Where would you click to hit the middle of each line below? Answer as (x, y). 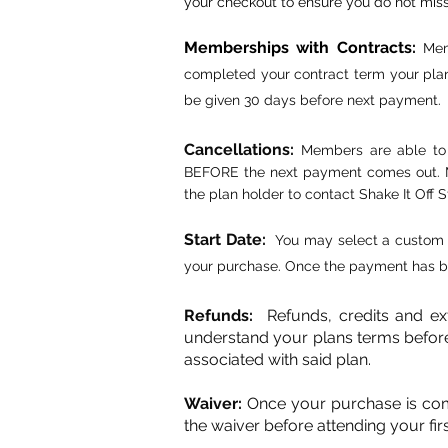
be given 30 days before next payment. (312, 99)
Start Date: (227, 239)
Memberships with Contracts (298, 47)
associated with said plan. (277, 359)
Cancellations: (242, 149)
